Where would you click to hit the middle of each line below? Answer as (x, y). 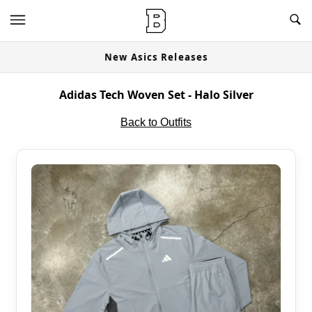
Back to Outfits (156, 122)
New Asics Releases (156, 57)
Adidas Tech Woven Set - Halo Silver (156, 95)
